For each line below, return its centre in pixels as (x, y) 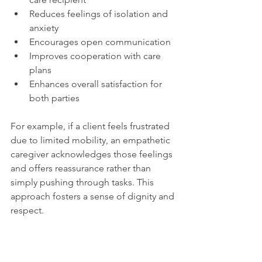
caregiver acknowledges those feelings (93, 154)
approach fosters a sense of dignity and (94, 196)
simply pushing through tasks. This (83, 182)
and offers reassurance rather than (82, 168)
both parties (54, 98)
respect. (27, 210)
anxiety (44, 28)
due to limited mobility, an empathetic (92, 140)
